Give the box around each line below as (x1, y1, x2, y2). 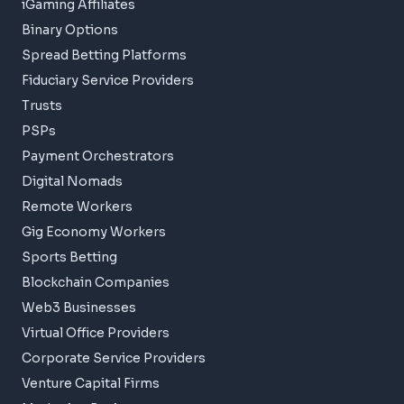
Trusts (22, 97, 62, 114)
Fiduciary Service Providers (22, 72, 194, 88)
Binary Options (22, 22, 118, 38)
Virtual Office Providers (22, 325, 170, 341)
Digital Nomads (22, 173, 123, 189)
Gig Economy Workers (22, 224, 166, 240)
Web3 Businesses (22, 299, 136, 316)
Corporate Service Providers (22, 350, 206, 366)
